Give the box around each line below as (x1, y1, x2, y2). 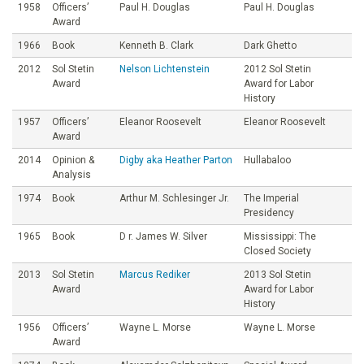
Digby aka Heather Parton (119, 154, 232, 166)
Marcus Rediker (119, 268, 190, 280)
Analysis (52, 168, 91, 180)
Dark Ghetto (244, 39, 297, 51)
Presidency (244, 206, 294, 219)
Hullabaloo (244, 154, 291, 166)
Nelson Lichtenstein (119, 63, 210, 75)
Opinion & (52, 154, 94, 166)
